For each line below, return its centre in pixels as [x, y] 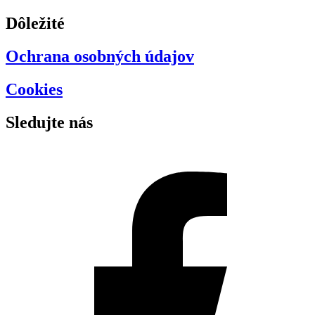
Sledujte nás [49, 122]
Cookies [34, 89]
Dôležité [35, 23]
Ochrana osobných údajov [100, 56]
